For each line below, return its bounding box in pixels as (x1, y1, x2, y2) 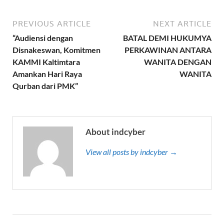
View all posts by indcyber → (85, 146, 177, 156)
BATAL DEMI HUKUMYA (123, 32, 211, 42)
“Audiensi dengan (12, 32, 73, 42)
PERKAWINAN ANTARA (124, 44, 211, 54)
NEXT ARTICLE (153, 18, 211, 28)
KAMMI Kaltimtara (12, 56, 80, 66)
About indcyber (85, 126, 145, 137)
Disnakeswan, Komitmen (12, 44, 100, 54)
